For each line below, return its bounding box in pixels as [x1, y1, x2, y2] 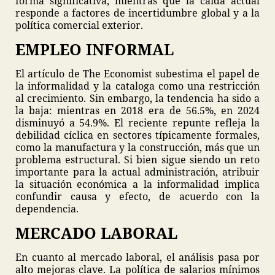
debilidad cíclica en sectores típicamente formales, [15, 128, 260, 142]
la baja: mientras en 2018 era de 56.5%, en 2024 [15, 104, 260, 117]
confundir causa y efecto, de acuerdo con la [15, 190, 260, 203]
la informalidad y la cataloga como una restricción [15, 79, 260, 93]
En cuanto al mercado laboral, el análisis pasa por [15, 250, 260, 264]
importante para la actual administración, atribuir [15, 165, 260, 179]
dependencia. [15, 202, 79, 215]
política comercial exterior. [15, 18, 143, 32]
